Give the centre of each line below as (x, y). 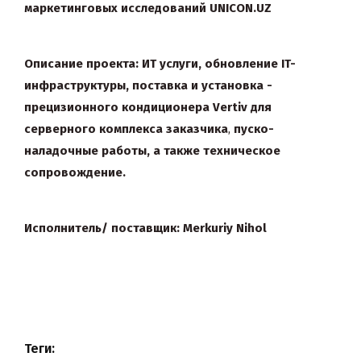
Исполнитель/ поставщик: (102, 228)
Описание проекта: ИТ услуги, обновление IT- (160, 64)
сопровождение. (75, 173)
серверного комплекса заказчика (126, 129)
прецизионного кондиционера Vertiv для (148, 108)
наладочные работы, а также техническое (152, 151)
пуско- (254, 129)
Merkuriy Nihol (225, 228)
